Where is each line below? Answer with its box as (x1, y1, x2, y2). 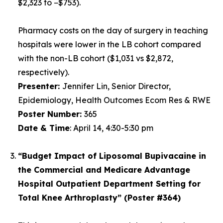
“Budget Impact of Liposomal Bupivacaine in (18, 151, 206, 161)
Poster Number (18, 109, 80, 119)
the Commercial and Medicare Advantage (18, 165, 190, 175)
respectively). (18, 67, 69, 77)
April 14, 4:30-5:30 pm (71, 123, 153, 133)
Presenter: (18, 81, 62, 91)
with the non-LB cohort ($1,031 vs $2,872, (18, 53, 173, 63)
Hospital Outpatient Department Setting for (18, 179, 201, 189)
